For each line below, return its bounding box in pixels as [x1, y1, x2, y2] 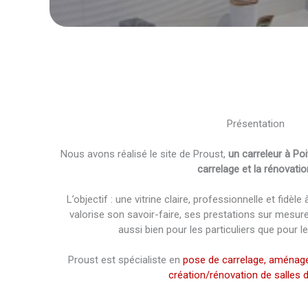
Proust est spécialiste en [67, 254, 183, 266]
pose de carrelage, [182, 254, 269, 266]
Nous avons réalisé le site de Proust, [60, 148, 228, 160]
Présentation [227, 118, 285, 130]
